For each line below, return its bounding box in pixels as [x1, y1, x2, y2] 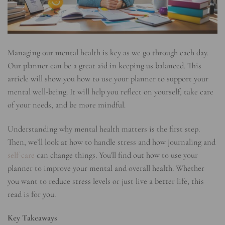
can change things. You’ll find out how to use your [35, 150, 198, 160]
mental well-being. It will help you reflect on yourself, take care [8, 87, 213, 97]
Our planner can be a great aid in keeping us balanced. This [8, 61, 201, 71]
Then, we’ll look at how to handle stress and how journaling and [8, 137, 215, 147]
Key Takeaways [8, 212, 57, 223]
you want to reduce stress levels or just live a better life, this [8, 176, 204, 186]
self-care [8, 150, 35, 160]
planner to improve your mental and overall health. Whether [8, 163, 204, 173]
